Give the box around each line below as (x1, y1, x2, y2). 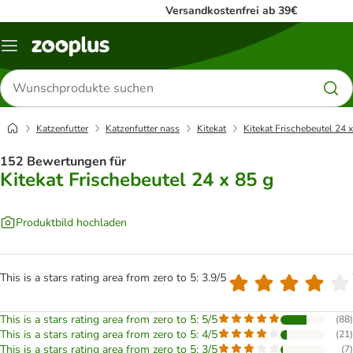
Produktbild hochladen (16, 214, 127, 230)
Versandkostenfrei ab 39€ (165, 3, 297, 18)
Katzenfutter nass (106, 122, 180, 135)
